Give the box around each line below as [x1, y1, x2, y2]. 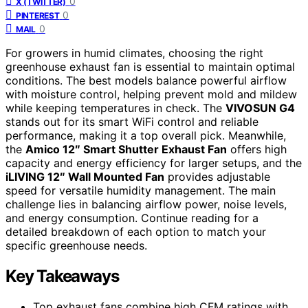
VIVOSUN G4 [225, 100, 295, 115]
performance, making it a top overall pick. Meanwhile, [5, 128, 286, 142]
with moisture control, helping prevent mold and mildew [5, 87, 297, 101]
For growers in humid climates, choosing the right [5, 45, 263, 60]
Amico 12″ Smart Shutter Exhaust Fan [25, 142, 227, 156]
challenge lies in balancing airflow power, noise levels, [5, 197, 287, 211]
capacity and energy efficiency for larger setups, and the [5, 155, 302, 170]
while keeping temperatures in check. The [5, 100, 225, 115]
